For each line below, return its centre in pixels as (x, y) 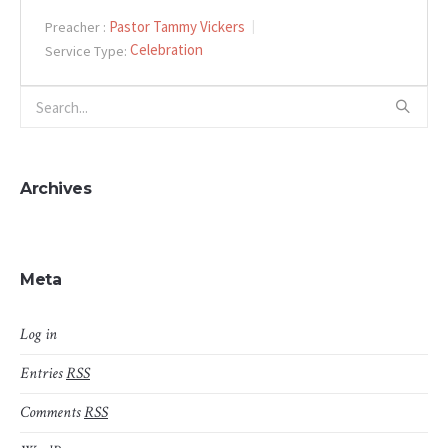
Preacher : (75, 26)
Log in (38, 335)
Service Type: (86, 50)
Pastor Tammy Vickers (177, 26)
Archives (55, 189)
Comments (52, 413)
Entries (43, 374)
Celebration (166, 50)
